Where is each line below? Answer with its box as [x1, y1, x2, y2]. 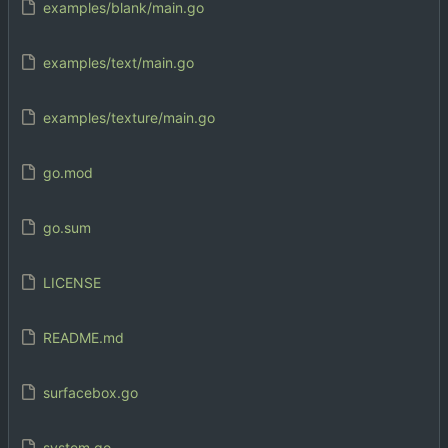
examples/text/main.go [42, 53, 194, 71]
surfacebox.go [42, 383, 138, 401]
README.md [42, 328, 124, 346]
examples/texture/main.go [42, 108, 215, 126]
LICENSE [42, 273, 101, 291]
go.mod [42, 163, 93, 181]
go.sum [42, 218, 91, 236]
